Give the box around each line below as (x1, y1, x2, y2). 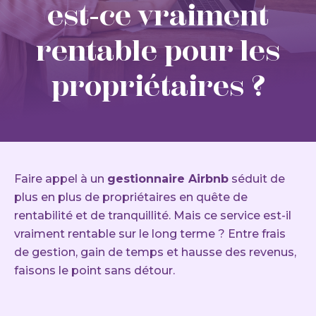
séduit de (229, 172, 285, 186)
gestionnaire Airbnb (107, 172, 229, 186)
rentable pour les (36, 32, 280, 68)
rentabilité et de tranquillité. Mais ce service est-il (14, 209, 291, 222)
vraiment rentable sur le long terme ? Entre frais (14, 227, 286, 241)
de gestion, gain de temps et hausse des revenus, (14, 245, 296, 259)
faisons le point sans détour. (14, 264, 175, 277)
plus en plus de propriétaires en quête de (14, 190, 248, 204)
